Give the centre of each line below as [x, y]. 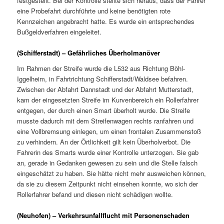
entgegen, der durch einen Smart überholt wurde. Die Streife [104, 110]
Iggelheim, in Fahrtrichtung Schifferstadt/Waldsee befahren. [103, 79]
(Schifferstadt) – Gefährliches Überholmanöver [89, 52]
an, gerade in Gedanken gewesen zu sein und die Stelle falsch [107, 163]
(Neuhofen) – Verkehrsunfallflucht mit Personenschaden [103, 215]
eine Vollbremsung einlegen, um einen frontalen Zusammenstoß [109, 131]
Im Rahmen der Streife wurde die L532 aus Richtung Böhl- [101, 68]
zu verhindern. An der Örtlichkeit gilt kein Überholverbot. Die [104, 142]
